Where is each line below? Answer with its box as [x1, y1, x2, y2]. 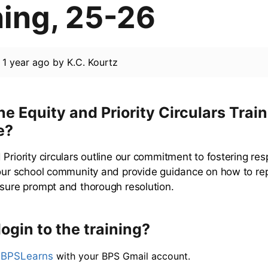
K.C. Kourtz [67, 56, 118, 69]
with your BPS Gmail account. [53, 249, 190, 262]
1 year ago [2, 56, 50, 69]
